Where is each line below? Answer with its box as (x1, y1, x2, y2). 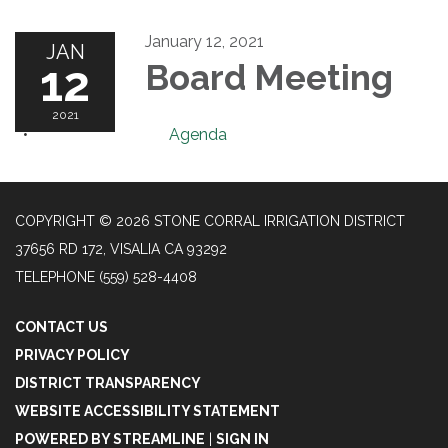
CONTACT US (15, 318, 108, 335)
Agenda (169, 124, 227, 144)
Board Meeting (145, 56, 393, 98)
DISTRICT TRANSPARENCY (15, 374, 201, 391)
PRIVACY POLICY (15, 346, 130, 363)
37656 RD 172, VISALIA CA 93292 (15, 240, 227, 257)
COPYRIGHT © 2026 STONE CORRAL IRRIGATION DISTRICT (15, 212, 405, 229)
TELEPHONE (15, 268, 95, 285)
